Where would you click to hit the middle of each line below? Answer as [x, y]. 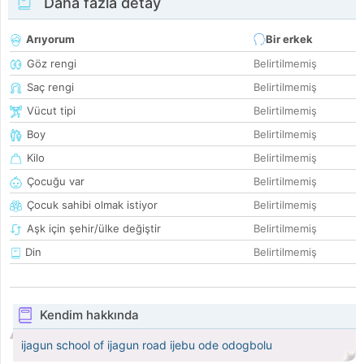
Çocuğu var [56, 182]
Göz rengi [52, 64]
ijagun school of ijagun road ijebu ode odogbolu [147, 345]
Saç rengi [50, 87]
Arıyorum [50, 39]
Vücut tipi [51, 111]
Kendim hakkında [89, 315]
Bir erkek [289, 39]
